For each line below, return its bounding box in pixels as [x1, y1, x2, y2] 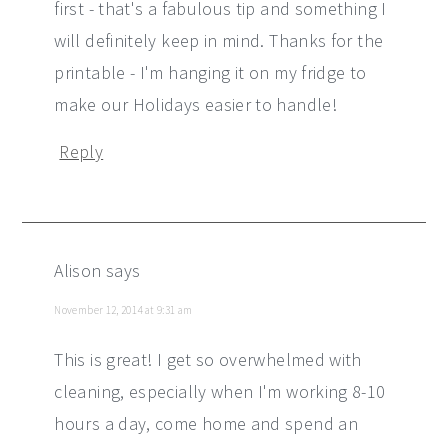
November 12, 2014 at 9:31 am [54, 302, 193, 317]
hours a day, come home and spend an [54, 411, 358, 435]
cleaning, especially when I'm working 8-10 [54, 379, 386, 403]
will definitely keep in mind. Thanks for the [54, 28, 384, 52]
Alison [54, 258, 102, 282]
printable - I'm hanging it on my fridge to [54, 60, 367, 84]
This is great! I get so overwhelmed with [54, 347, 362, 371]
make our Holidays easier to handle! [54, 92, 337, 116]
